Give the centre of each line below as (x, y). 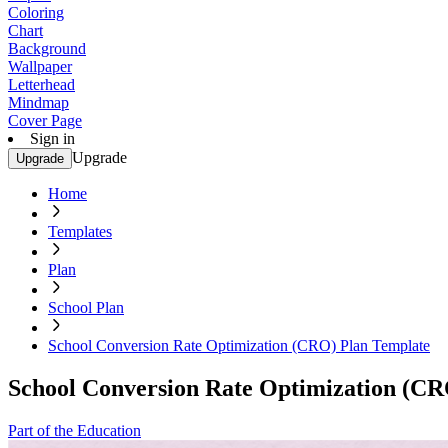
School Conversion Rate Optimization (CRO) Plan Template (239, 345)
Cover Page (45, 120)
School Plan (86, 307)
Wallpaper (40, 66)
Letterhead (41, 84)
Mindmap (38, 102)
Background (47, 48)
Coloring (36, 12)
